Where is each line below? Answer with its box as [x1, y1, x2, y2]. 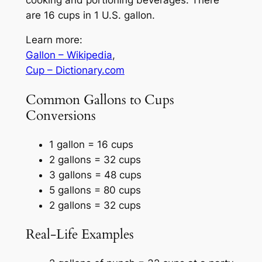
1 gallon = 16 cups [49, 138, 133, 150]
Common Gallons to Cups [25, 90, 174, 109]
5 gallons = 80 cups [49, 184, 141, 196]
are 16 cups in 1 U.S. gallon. [25, 9, 155, 21]
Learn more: [25, 34, 82, 46]
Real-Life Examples [25, 225, 134, 244]
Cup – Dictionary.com [25, 64, 125, 77]
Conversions [25, 106, 96, 125]
